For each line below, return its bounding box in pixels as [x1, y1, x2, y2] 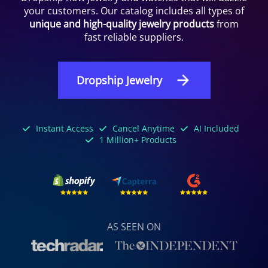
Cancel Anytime [112, 123, 175, 134]
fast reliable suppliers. [84, 31, 184, 44]
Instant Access [35, 123, 93, 134]
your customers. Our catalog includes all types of [23, 4, 244, 17]
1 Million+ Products [99, 134, 176, 145]
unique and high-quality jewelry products [29, 17, 214, 31]
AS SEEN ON [107, 220, 161, 233]
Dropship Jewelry [76, 73, 162, 87]
